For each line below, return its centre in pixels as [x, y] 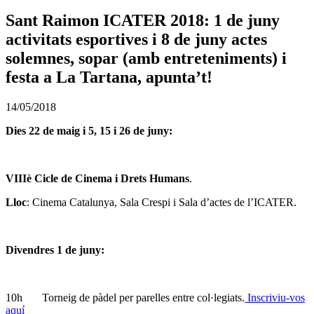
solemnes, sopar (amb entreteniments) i [146, 58]
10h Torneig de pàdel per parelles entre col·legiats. [125, 297]
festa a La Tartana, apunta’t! [109, 77]
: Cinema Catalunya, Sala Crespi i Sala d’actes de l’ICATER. [162, 202]
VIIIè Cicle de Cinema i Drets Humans [97, 178]
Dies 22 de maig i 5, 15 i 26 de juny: [89, 130]
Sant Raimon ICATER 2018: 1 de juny [143, 20]
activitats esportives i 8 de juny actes [136, 39]
